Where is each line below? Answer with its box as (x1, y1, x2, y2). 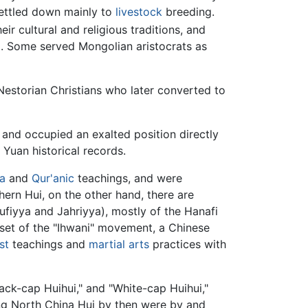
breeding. (162, 5, 214, 19)
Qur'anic (32, 171, 74, 186)
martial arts (89, 237, 149, 252)
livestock (115, 5, 162, 19)
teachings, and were (74, 171, 182, 186)
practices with (149, 237, 226, 252)
